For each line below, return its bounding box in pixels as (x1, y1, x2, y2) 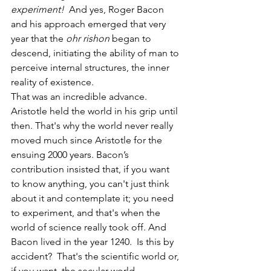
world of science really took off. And (11, 221, 169, 233)
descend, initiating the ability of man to (11, 47, 181, 59)
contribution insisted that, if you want (11, 163, 172, 175)
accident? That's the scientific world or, (11, 250, 181, 262)
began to (109, 32, 154, 44)
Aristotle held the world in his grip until (11, 105, 180, 117)
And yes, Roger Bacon (64, 3, 166, 15)
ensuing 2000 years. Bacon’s (11, 148, 131, 160)
